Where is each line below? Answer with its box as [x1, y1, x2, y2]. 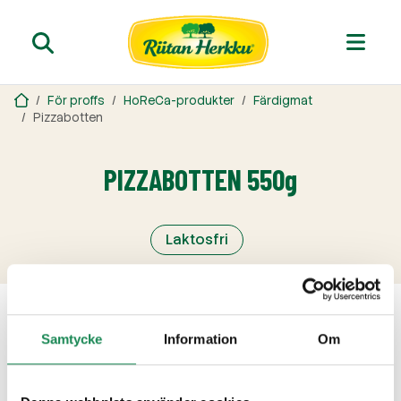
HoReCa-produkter [124, 93, 235, 108]
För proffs [47, 93, 105, 108]
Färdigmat [253, 93, 312, 108]
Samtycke [40, 330, 103, 346]
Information [163, 330, 238, 346]
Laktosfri [166, 230, 228, 249]
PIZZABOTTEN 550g [104, 162, 297, 196]
